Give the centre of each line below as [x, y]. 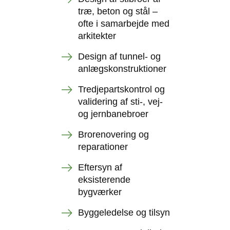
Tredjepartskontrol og [121, 89]
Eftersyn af [100, 167]
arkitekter [97, 36]
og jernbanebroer [113, 114]
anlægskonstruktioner [122, 69]
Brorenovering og [113, 135]
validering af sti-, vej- [120, 102]
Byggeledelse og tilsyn [124, 213]
